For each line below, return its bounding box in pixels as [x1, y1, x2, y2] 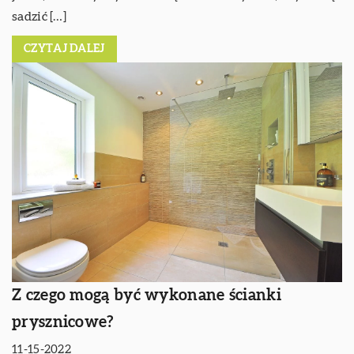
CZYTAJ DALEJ [24, 43, 105, 55]
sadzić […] [12, 10, 66, 24]
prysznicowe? [12, 314, 114, 330]
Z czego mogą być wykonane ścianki [12, 287, 281, 303]
